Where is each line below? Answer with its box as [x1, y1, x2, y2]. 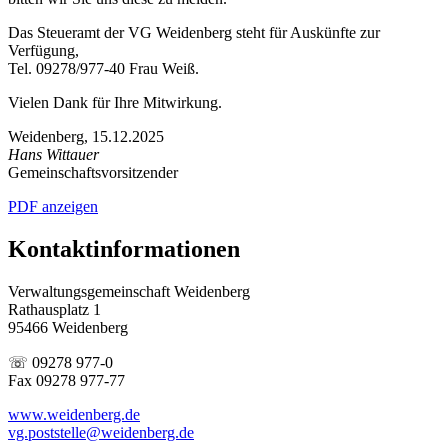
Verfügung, [8, 41, 83, 59]
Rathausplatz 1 [8, 300, 101, 318]
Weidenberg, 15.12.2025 [8, 127, 164, 145]
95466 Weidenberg [8, 318, 128, 336]
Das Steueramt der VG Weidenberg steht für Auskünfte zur [8, 23, 380, 41]
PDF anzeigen [8, 197, 98, 215]
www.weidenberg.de [8, 405, 140, 423]
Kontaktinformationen [8, 235, 240, 262]
